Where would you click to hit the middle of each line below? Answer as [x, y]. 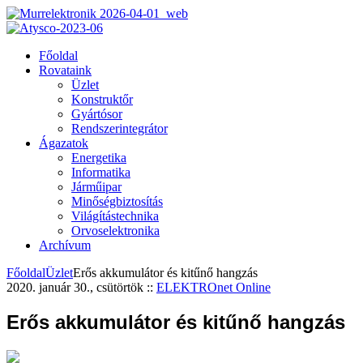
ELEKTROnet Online [214, 287]
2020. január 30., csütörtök [77, 287]
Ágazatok [64, 143]
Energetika [99, 158]
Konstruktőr [102, 99]
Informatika [101, 172]
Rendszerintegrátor [120, 128]
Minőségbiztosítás [117, 201]
